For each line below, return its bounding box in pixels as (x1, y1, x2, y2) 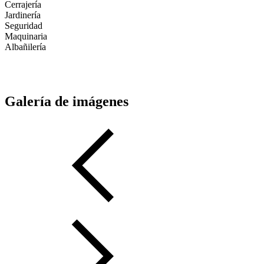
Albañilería (5, 42, 46, 52)
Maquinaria (5, 31, 47, 42)
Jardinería (5, 10, 41, 21)
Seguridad (5, 21, 42, 31)
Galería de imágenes (5, 94, 128, 110)
